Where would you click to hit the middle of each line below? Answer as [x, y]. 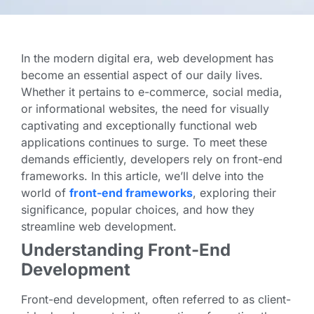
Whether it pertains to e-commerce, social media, [152, 92]
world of [45, 193]
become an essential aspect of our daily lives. [142, 75]
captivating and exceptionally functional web [139, 126]
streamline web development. [99, 227]
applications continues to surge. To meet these [144, 143]
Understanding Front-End [126, 250]
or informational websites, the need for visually [145, 109]
